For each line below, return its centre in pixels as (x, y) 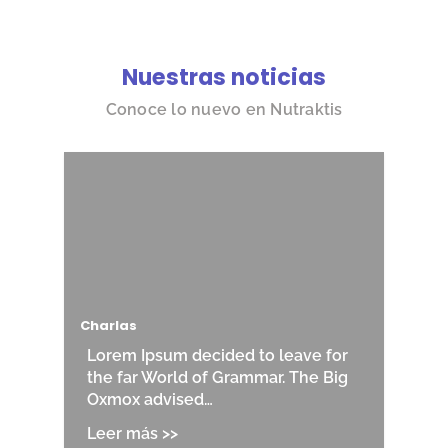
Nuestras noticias (224, 78)
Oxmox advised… (149, 399)
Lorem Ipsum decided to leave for (217, 355)
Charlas (109, 326)
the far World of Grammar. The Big (217, 377)
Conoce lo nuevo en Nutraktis (224, 110)
